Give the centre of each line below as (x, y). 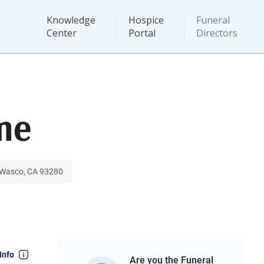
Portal (142, 33)
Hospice (146, 20)
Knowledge (71, 20)
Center (61, 33)
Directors (217, 33)
